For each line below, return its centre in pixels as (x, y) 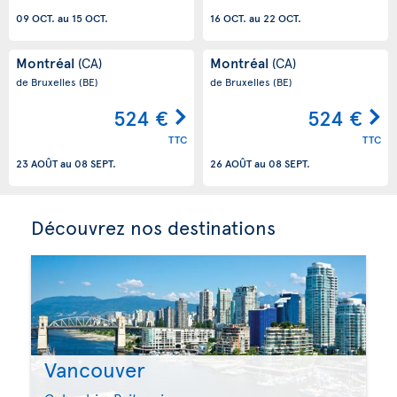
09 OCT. (35, 18)
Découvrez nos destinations (153, 226)
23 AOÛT (37, 163)
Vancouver (95, 370)
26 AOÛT (231, 163)
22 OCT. (282, 18)
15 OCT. (90, 18)
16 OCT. (228, 18)
